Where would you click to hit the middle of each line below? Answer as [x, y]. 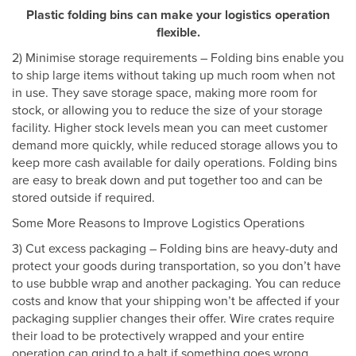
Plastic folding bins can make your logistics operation [178, 15]
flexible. [178, 33]
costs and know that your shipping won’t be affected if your [176, 302]
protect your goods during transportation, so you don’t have [176, 267]
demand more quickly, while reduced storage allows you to [175, 146]
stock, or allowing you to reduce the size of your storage [167, 111]
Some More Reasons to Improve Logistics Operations [158, 224]
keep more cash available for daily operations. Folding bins [174, 163]
